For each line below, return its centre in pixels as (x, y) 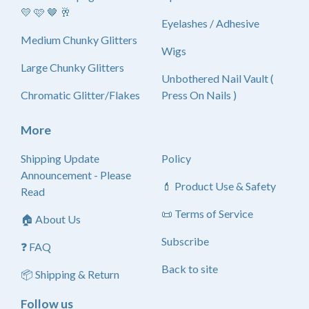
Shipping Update (60, 158)
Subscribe (185, 241)
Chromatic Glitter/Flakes (80, 95)
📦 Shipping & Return (70, 274)
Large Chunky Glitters (72, 67)
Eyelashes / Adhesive (210, 23)
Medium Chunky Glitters (79, 40)
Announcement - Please (57, 175)
